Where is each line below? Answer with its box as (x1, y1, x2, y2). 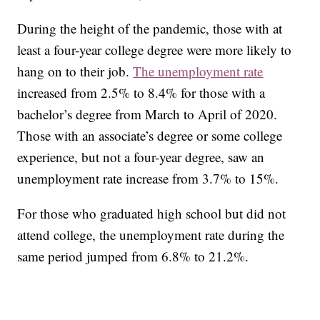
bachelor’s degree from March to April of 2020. (17, 105, 278, 124)
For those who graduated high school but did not (17, 204, 286, 223)
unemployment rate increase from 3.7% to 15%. (17, 169, 279, 188)
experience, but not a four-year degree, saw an (17, 148, 265, 166)
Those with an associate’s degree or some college (17, 126, 283, 145)
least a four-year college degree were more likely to (17, 41, 292, 59)
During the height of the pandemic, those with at (17, 19, 283, 38)
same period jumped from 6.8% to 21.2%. (17, 247, 249, 266)
